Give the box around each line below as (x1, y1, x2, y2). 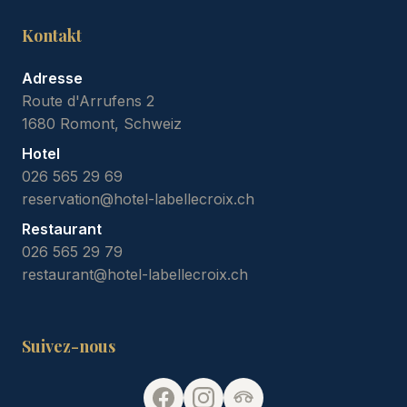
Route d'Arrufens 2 (22, 92, 154, 111)
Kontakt (22, 25, 82, 47)
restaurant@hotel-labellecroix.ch (22, 265, 248, 284)
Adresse (22, 69, 83, 88)
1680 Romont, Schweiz (22, 114, 182, 134)
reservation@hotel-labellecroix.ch (22, 190, 254, 209)
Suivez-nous (22, 335, 115, 358)
